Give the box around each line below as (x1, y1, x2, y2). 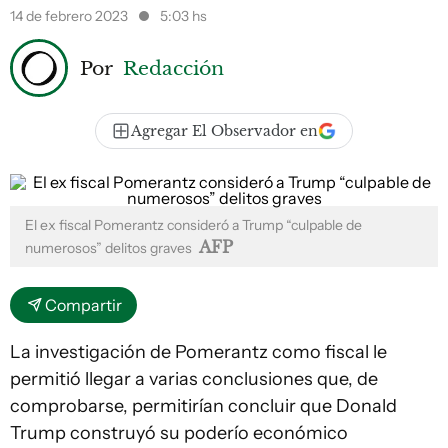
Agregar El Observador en (131, 122, 318, 140)
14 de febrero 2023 (10, 7, 131, 25)
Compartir (45, 295, 122, 315)
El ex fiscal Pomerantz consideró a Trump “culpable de (25, 216, 362, 234)
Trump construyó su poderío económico (10, 422, 348, 444)
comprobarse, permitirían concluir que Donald (10, 395, 397, 417)
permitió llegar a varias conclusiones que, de (10, 368, 378, 390)
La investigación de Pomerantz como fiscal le (10, 341, 387, 363)
